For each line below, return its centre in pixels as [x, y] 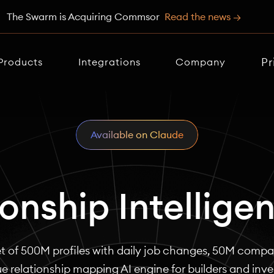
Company [201, 62]
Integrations [109, 62]
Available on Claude [137, 135]
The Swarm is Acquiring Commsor [83, 16]
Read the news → [202, 16]
